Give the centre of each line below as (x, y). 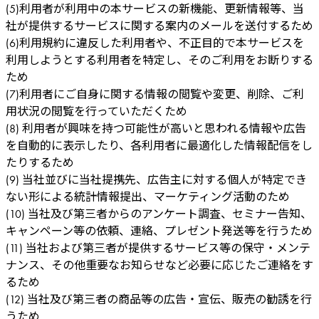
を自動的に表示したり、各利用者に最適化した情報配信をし (159, 145)
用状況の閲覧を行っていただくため (96, 111)
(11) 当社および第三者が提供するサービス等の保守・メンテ (158, 248)
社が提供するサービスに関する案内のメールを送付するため (159, 26)
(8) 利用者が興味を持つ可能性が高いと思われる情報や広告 (156, 128)
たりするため (40, 162)
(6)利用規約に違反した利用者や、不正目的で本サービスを (155, 43)
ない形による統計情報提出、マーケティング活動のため (148, 197)
